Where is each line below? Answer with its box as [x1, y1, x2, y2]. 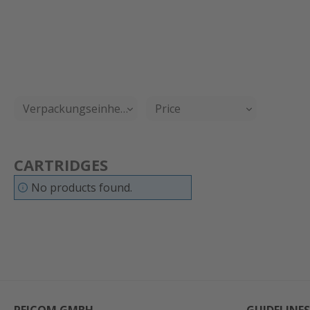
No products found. [30, 180, 132, 195]
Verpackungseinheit [22, 101, 130, 116]
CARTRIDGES [14, 154, 108, 175]
